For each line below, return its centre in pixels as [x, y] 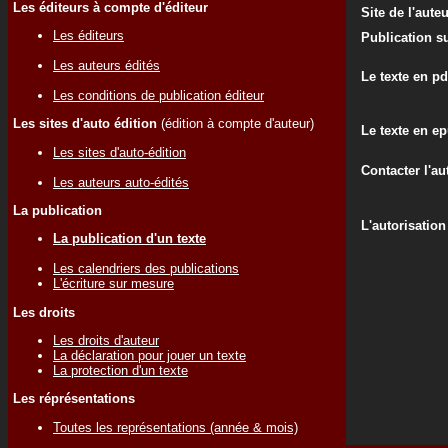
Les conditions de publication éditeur [158, 95]
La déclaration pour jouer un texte [149, 355]
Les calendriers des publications [146, 269]
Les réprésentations [74, 399]
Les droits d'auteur [106, 340]
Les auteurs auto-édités [121, 182]
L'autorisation [403, 225]
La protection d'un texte [120, 370]
